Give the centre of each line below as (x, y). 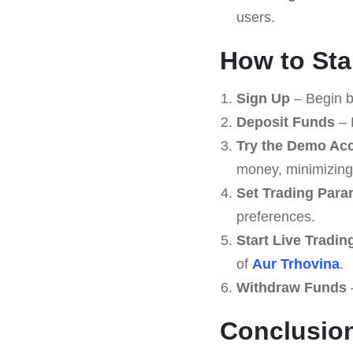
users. (255, 17)
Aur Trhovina (295, 264)
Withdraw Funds (291, 287)
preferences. (275, 216)
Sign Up (263, 98)
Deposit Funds (285, 122)
